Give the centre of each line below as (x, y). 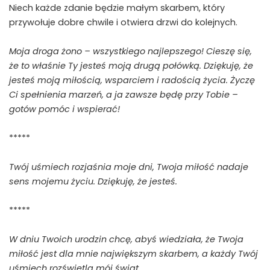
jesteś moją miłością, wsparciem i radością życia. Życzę (132, 80)
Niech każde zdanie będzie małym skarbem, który (117, 8)
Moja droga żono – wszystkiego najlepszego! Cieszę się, (130, 52)
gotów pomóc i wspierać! (64, 109)
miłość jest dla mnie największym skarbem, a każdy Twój (133, 254)
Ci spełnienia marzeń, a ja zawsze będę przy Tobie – (124, 95)
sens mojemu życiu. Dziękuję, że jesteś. (93, 182)
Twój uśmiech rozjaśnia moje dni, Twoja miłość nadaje (129, 167)
